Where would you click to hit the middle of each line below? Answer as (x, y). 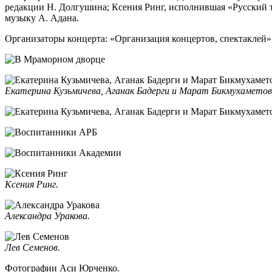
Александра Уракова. (47, 216)
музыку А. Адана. (42, 18)
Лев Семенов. (32, 247)
